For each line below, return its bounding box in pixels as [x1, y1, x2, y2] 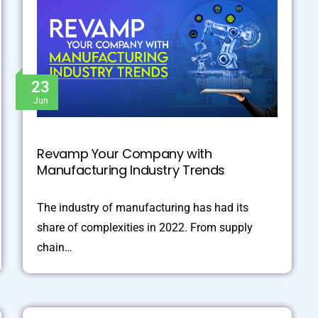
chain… [37, 241, 73, 255]
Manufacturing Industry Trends [37, 161, 225, 180]
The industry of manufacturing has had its [37, 201, 249, 215]
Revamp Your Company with [37, 145, 212, 163]
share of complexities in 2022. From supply [37, 221, 253, 235]
